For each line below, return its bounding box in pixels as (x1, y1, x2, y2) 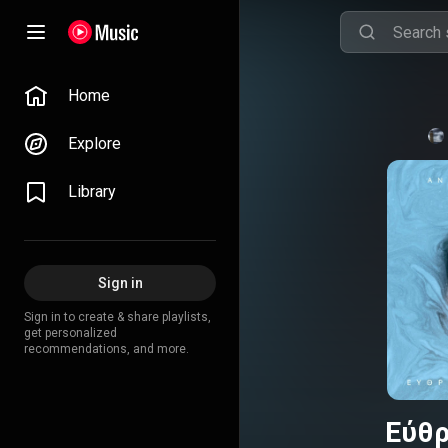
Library (68, 182, 116, 201)
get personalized (24, 326, 117, 340)
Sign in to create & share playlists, (24, 310, 211, 324)
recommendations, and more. (24, 342, 189, 356)
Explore (68, 134, 121, 153)
